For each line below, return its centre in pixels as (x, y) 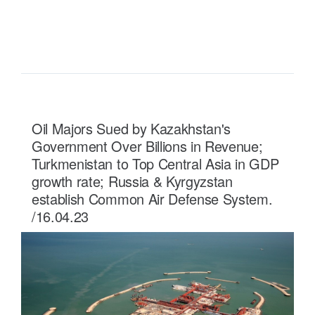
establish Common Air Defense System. (152, 198)
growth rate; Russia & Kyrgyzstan (132, 181)
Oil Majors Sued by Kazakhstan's (131, 128)
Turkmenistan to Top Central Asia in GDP (155, 163)
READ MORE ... (91, 17)
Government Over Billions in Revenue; (147, 146)
